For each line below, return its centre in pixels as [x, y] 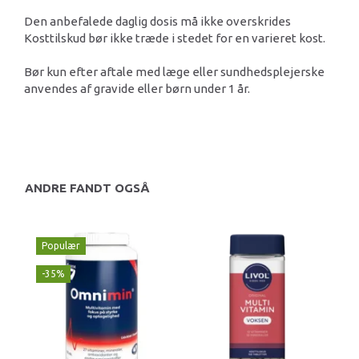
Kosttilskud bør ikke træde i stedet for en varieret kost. [175, 38]
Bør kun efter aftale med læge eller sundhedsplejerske [174, 71]
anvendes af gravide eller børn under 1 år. [137, 88]
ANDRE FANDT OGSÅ [87, 188]
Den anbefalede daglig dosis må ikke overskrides [157, 21]
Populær [61, 246]
